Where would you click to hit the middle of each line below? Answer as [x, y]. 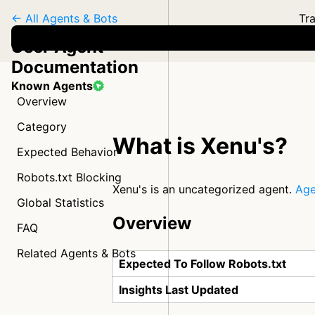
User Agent [57, 47]
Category [42, 127]
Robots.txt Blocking [69, 177]
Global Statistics [60, 202]
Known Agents [52, 86]
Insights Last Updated [179, 290]
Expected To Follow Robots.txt [202, 264]
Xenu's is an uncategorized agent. [204, 189]
